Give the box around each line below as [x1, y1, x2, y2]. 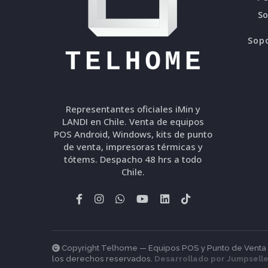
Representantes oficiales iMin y [65, 103, 200, 115]
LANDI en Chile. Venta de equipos [62, 115, 204, 128]
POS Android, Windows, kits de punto [53, 128, 212, 141]
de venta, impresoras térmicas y [63, 141, 203, 153]
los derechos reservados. [52, 254, 154, 264]
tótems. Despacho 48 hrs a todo [64, 153, 202, 166]
